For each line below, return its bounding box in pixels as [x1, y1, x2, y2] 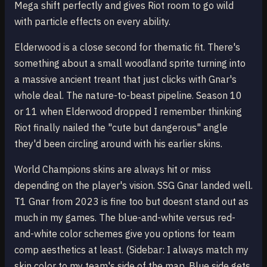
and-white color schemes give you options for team [14, 228, 235, 240]
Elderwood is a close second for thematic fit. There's [14, 41, 240, 53]
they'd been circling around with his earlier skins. [14, 138, 222, 150]
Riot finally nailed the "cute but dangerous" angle [14, 122, 228, 133]
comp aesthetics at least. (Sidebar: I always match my [14, 244, 249, 256]
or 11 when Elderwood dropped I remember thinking [14, 105, 242, 117]
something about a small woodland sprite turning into [14, 57, 246, 69]
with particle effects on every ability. [14, 15, 170, 27]
